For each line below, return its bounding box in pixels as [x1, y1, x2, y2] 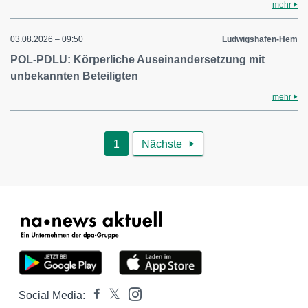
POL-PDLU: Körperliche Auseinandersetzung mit [10, 54, 265, 65]
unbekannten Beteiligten [10, 70, 138, 82]
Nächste [142, 138, 182, 150]
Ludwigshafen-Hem [222, 34, 298, 44]
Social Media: [19, 289, 85, 301]
